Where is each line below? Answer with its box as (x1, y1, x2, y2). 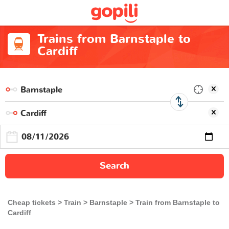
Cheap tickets (8, 198, 56, 207)
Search (100, 159, 129, 172)
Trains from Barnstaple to (37, 31, 191, 48)
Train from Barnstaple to (135, 198, 220, 207)
